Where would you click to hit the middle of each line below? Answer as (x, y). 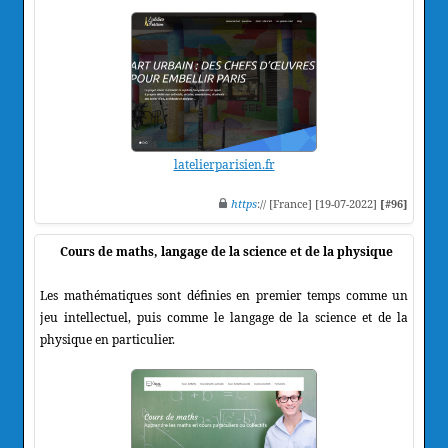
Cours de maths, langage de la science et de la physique (226, 251)
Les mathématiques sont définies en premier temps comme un (224, 295)
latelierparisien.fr (224, 164)
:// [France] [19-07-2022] (318, 203)
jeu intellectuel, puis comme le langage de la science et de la (224, 317)
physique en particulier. (107, 339)
